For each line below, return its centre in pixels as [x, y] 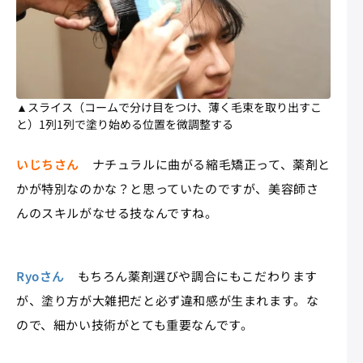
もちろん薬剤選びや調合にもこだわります [191, 276]
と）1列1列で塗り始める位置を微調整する [125, 124]
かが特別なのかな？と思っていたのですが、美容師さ [168, 189]
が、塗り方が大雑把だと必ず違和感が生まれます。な [168, 301]
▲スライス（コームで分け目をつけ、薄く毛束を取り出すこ [169, 107]
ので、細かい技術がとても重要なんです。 [135, 325]
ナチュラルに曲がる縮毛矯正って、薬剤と [205, 164]
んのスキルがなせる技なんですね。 [117, 213]
